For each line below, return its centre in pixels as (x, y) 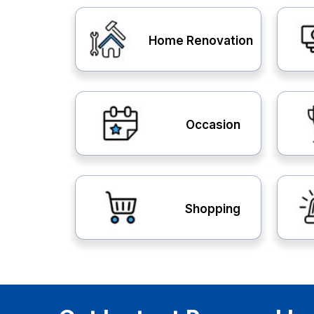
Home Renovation (200, 40)
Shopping (213, 209)
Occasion (213, 124)
